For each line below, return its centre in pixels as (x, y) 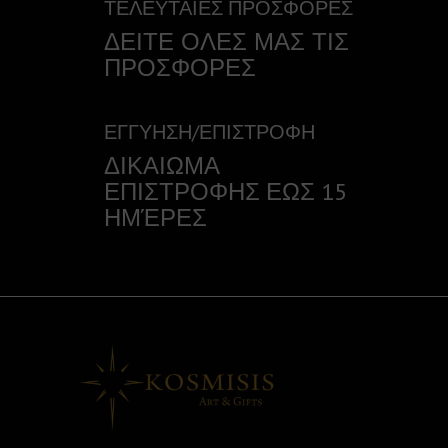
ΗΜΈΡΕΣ (155, 217)
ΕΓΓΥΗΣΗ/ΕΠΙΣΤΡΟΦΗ (209, 132)
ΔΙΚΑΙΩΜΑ (162, 165)
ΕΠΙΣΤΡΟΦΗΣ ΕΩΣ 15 (225, 191)
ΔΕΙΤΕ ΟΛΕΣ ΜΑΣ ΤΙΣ (226, 41)
